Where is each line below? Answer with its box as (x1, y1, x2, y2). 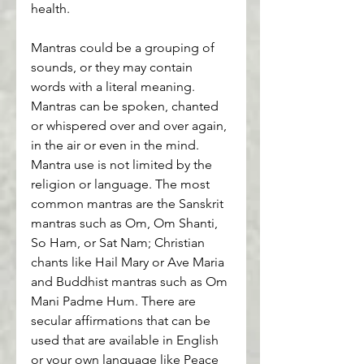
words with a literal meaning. (31, 78, 198, 94)
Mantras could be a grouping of (31, 39, 218, 55)
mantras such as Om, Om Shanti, (31, 214, 221, 231)
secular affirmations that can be (31, 312, 214, 328)
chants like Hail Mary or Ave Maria (31, 253, 227, 270)
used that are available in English (31, 331, 222, 348)
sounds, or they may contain (31, 58, 196, 75)
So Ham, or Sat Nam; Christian (31, 234, 208, 250)
